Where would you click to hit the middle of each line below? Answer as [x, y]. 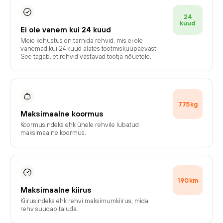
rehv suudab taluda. [49, 209]
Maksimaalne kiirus [56, 190]
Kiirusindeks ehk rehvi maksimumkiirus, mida [84, 201]
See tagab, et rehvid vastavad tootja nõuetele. [86, 56]
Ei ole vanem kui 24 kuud [66, 30]
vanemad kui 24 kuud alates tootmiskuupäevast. [89, 49]
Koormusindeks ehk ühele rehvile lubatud [80, 125]
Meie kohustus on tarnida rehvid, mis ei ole [82, 41]
